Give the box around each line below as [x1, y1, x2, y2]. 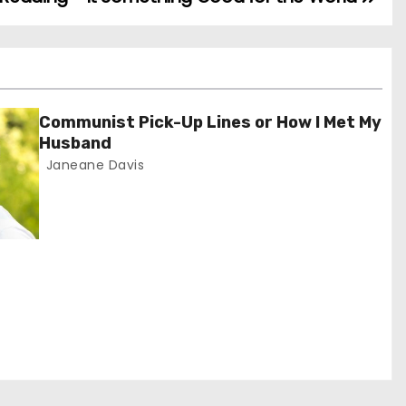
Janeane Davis [42, 156, 145, 174]
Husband [39, 133, 112, 153]
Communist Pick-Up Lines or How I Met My [39, 112, 382, 132]
